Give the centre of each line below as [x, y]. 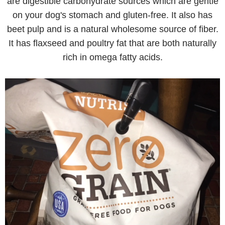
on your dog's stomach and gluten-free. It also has [113, 15]
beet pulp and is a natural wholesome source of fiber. [113, 29]
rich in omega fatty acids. [113, 57]
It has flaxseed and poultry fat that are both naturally [113, 43]
